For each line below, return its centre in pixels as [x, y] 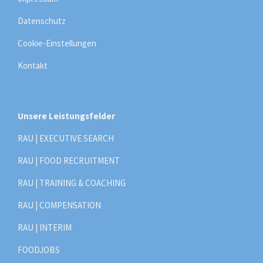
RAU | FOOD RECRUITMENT [69, 160]
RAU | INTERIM [45, 227]
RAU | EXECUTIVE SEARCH [66, 138]
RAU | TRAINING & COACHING [72, 183]
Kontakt [33, 65]
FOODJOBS [39, 249]
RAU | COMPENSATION [59, 205]
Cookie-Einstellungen [57, 43]
